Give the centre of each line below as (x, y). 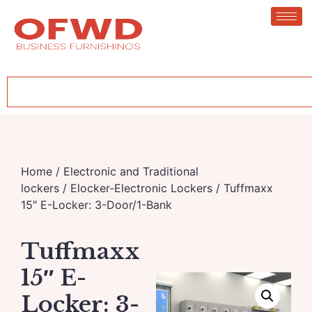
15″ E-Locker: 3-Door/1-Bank (96, 205)
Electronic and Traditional (131, 171)
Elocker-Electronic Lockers (141, 188)
